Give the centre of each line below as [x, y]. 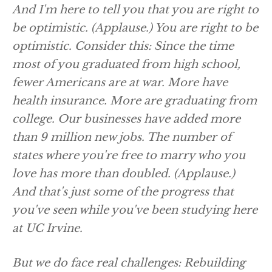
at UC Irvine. [47, 228]
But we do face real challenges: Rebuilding [129, 263]
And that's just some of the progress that [123, 192]
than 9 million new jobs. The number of [122, 137]
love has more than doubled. [93, 174]
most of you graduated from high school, [126, 64]
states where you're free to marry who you [129, 155]
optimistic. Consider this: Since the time [123, 46]
